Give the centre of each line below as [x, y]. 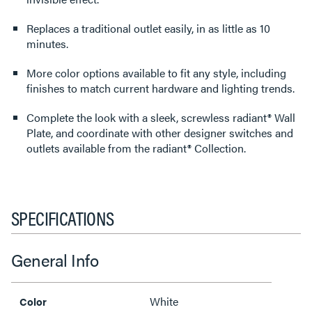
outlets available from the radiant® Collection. [136, 148]
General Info [55, 259]
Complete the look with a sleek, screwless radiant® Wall [161, 117]
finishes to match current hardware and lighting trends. [161, 88]
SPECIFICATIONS [63, 217]
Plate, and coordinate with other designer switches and [160, 132]
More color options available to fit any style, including [156, 72]
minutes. [47, 43]
